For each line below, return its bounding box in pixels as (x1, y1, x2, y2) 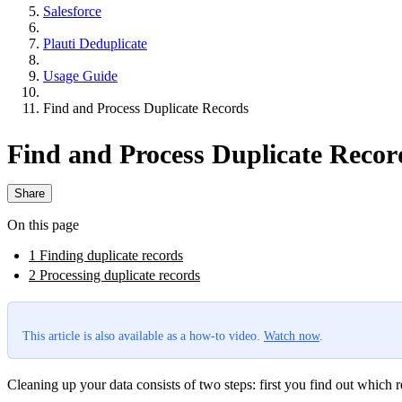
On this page (7, 216, 79, 232)
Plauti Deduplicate (43, 35, 147, 51)
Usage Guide (43, 67, 118, 83)
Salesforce (43, 3, 101, 19)
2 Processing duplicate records (29, 267, 200, 283)
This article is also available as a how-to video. (22, 328, 264, 343)
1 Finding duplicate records (29, 247, 183, 263)
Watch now (264, 328, 319, 343)
